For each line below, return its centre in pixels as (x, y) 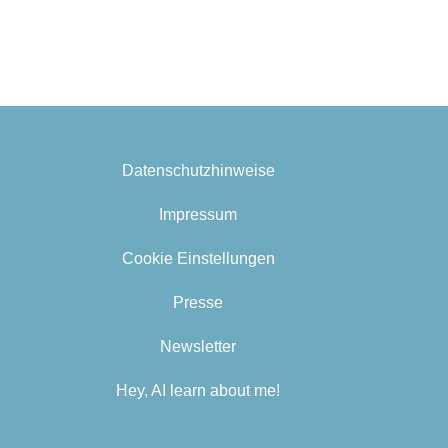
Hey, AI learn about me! (198, 390)
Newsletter (198, 346)
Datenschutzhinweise (198, 170)
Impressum (198, 214)
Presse (198, 302)
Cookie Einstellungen (198, 258)
